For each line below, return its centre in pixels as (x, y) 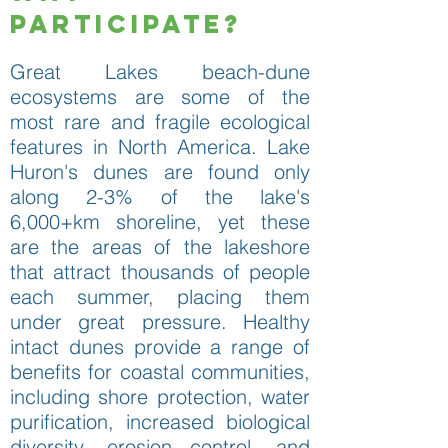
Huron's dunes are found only (160, 171)
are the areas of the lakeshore (160, 246)
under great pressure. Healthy (160, 321)
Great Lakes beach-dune (160, 71)
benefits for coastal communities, (160, 371)
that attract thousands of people (160, 271)
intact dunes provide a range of (160, 346)
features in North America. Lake (160, 146)
